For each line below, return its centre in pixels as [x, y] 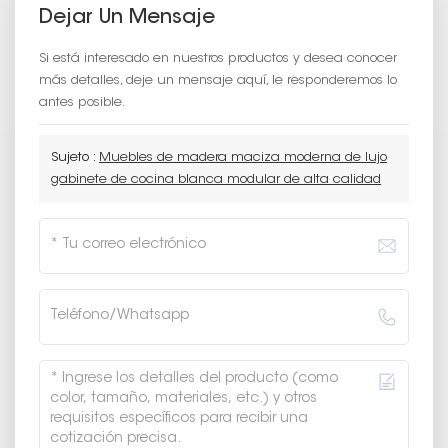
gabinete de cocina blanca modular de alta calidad [216, 179]
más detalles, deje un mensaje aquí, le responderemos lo [218, 80]
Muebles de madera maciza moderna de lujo [243, 157]
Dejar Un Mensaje [127, 17]
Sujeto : [75, 157]
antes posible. [82, 102]
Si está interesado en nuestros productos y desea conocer [218, 58]
